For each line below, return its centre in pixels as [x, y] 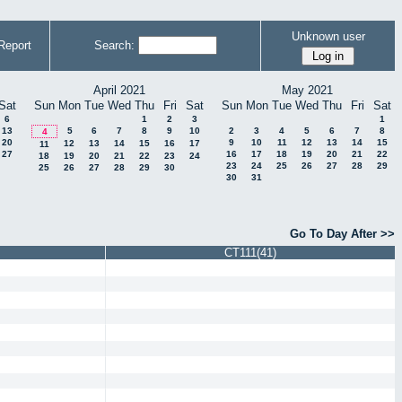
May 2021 [307, 90]
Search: [114, 45]
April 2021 [119, 90]
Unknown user [328, 36]
